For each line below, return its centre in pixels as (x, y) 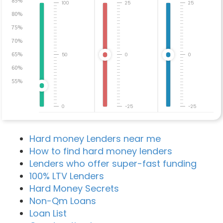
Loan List (48, 213)
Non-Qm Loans (62, 201)
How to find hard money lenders (101, 151)
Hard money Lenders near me (95, 138)
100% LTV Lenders (66, 176)
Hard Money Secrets (74, 188)
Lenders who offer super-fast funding (113, 163)
